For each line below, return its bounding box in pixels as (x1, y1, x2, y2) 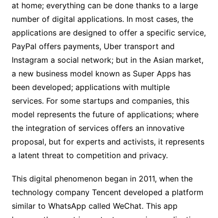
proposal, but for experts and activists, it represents (11, 137, 204, 147)
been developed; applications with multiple (11, 82, 170, 92)
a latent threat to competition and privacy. (11, 150, 168, 161)
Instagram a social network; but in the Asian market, (11, 55, 203, 65)
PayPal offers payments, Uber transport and (11, 41, 175, 52)
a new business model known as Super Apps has (11, 69, 191, 79)
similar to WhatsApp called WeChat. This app (11, 201, 178, 211)
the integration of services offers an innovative (11, 123, 184, 133)
